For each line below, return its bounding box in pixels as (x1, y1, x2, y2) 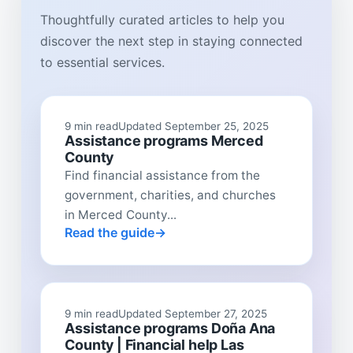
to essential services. (39, 54, 165, 70)
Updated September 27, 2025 (118, 307, 268, 320)
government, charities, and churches (65, 188, 277, 203)
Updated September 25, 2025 (118, 120, 269, 133)
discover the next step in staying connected (39, 32, 303, 49)
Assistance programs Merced (65, 132, 263, 150)
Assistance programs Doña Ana (65, 319, 276, 336)
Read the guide (65, 225, 155, 241)
